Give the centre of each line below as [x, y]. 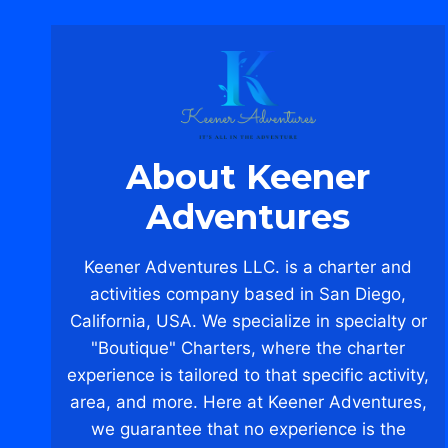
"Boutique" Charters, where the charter [248, 347]
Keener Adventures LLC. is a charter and [248, 266]
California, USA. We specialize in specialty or [248, 320]
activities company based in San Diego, [248, 293]
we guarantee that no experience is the [248, 428]
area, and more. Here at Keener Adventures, [248, 401]
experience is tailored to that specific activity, [248, 374]
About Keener [248, 176]
